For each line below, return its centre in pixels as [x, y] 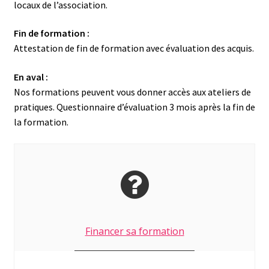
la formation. [41, 122]
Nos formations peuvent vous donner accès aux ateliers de [132, 92]
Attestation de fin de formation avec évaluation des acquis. [134, 48]
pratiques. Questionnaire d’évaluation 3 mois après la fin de [134, 107]
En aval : [31, 77]
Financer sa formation [134, 231]
